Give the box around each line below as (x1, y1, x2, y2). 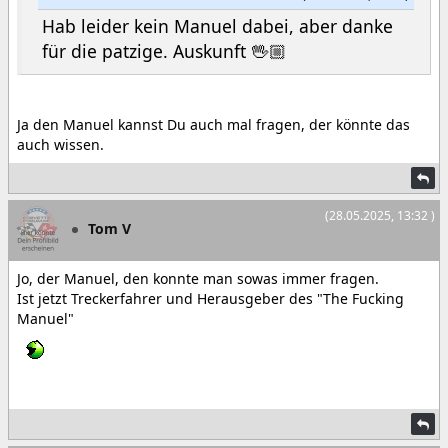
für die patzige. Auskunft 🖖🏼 (42, 39, 287, 64)
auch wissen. (17, 135, 104, 155)
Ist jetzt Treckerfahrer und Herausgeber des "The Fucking (17, 289, 404, 309)
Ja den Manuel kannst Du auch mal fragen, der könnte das (17, 115, 410, 135)
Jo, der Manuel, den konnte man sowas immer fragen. (17, 269, 379, 289)
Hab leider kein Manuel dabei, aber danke (42, 14, 393, 39)
